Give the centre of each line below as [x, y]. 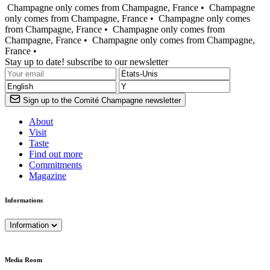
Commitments [55, 165]
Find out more [56, 154]
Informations [24, 200]
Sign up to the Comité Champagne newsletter [102, 101]
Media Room [24, 260]
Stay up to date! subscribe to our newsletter [86, 62]
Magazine [48, 176]
